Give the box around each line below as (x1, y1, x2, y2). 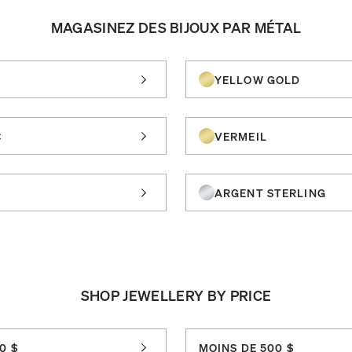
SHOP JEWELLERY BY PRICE (80, 285, 272, 304)
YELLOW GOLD (214, 71, 301, 86)
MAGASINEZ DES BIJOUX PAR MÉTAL (50, 17, 302, 36)
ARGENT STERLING (214, 185, 326, 200)
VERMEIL (214, 128, 267, 143)
